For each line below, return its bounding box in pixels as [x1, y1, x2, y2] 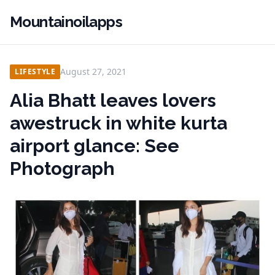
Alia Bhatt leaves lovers [10, 90, 216, 111]
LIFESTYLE [15, 66, 56, 77]
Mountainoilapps [10, 13, 122, 31]
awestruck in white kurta [10, 112, 227, 134]
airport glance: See [10, 135, 179, 157]
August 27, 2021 [60, 66, 127, 77]
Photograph [10, 158, 115, 179]
